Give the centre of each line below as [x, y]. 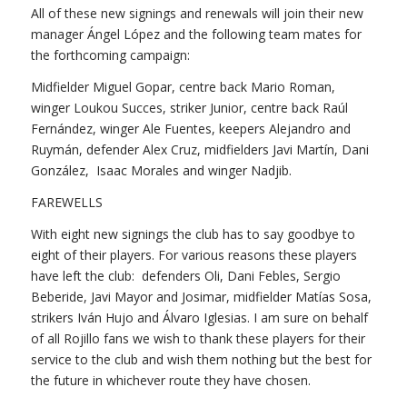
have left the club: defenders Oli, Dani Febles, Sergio [185, 275]
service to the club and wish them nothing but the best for [201, 359]
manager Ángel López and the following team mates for [196, 35]
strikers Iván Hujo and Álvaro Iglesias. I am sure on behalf [199, 317]
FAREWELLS [66, 202]
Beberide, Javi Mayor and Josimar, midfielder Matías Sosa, [201, 296]
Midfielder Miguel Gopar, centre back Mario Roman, [183, 86]
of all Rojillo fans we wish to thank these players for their [198, 338]
